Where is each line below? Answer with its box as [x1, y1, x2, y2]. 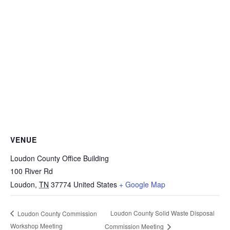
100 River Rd [10, 166, 53, 177]
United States [73, 179, 117, 190]
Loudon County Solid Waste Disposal [110, 208, 215, 218]
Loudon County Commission [16, 208, 97, 218]
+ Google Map [119, 179, 165, 190]
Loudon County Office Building [10, 153, 109, 164]
